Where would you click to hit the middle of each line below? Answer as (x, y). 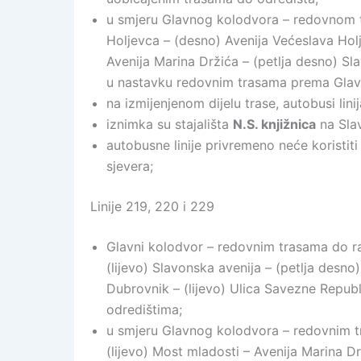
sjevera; (130, 166)
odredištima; (144, 309)
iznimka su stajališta (170, 124)
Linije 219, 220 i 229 (152, 206)
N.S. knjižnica (274, 124)
